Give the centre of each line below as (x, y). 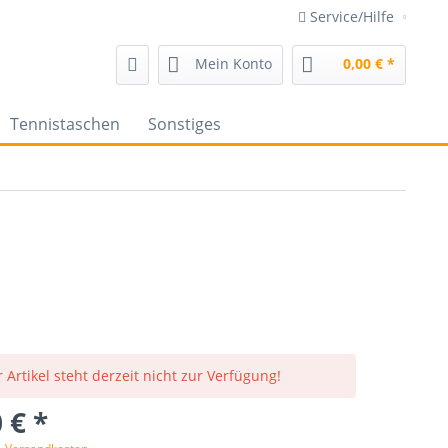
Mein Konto (233, 63)
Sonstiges (184, 124)
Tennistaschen (65, 124)
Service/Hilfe (352, 16)
